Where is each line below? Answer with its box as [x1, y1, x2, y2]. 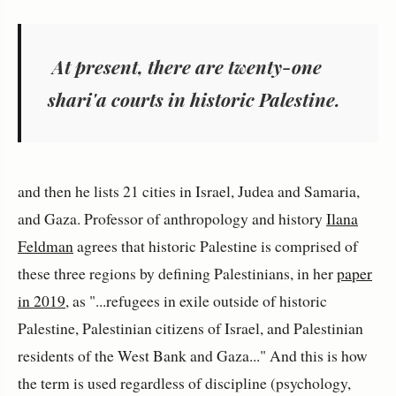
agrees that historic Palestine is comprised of [73, 235, 358, 257]
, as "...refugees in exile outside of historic [65, 290, 327, 312]
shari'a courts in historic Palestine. [48, 87, 340, 112]
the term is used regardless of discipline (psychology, [18, 372, 351, 394]
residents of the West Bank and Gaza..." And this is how [18, 345, 368, 367]
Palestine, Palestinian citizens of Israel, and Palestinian [18, 317, 363, 339]
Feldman [18, 235, 73, 257]
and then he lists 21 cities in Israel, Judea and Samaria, [18, 180, 360, 202]
